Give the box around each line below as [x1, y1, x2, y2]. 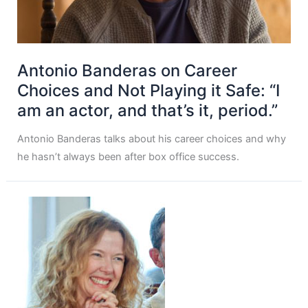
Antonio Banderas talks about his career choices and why [17, 133, 287, 146]
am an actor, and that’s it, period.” [17, 100, 278, 120]
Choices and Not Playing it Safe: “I [17, 80, 280, 100]
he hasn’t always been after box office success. [17, 151, 240, 164]
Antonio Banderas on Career [17, 60, 238, 80]
